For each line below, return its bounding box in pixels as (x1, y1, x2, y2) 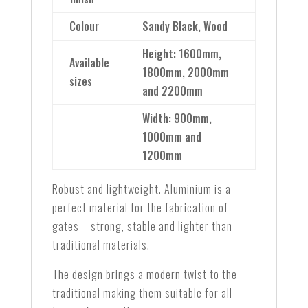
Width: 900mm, (142, 110, 212, 127)
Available (69, 54, 109, 71)
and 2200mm (142, 82, 203, 100)
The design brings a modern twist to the (52, 266, 237, 283)
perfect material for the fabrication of (52, 199, 228, 217)
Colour (69, 18, 99, 35)
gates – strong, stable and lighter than (52, 218, 232, 235)
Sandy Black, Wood (142, 18, 228, 35)
